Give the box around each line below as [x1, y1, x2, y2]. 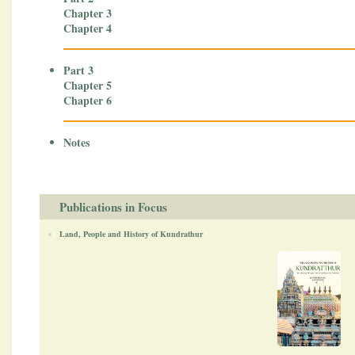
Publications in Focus [59, 197, 167, 216]
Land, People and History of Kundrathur [59, 227, 203, 239]
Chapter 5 [63, 76, 112, 94]
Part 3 [63, 61, 94, 78]
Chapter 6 [63, 91, 112, 109]
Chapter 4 [63, 19, 112, 36]
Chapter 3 [63, 4, 112, 21]
